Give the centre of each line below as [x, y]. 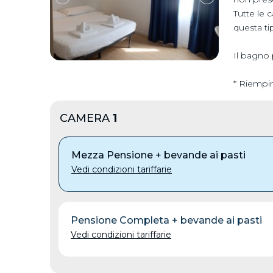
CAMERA [86, 118]
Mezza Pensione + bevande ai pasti [158, 155]
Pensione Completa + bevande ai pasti [166, 220]
